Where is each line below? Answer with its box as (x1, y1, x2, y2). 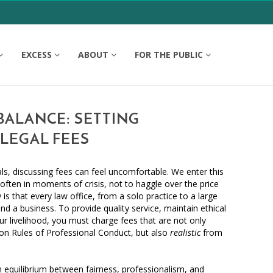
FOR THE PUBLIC (135, 49, 203, 60)
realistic (170, 227, 200, 238)
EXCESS (21, 49, 52, 60)
